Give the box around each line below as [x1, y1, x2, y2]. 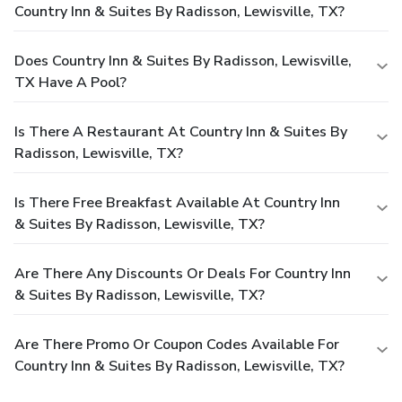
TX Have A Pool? [14, 72, 127, 92]
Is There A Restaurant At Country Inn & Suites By [14, 121, 347, 142]
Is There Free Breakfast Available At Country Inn [14, 192, 340, 213]
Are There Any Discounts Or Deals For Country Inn [14, 263, 351, 284]
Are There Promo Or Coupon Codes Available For [14, 334, 339, 354]
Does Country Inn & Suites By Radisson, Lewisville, [14, 50, 352, 71]
